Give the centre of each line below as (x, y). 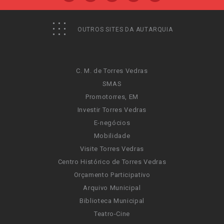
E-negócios (112, 123)
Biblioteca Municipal (112, 201)
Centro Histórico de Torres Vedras (112, 162)
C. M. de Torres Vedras (112, 71)
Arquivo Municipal (112, 188)
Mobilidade (112, 136)
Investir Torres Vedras (112, 110)
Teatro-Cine (112, 214)
